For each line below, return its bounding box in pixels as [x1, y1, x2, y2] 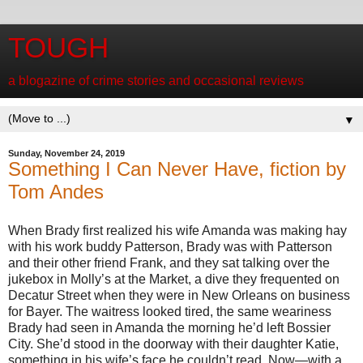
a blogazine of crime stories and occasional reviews [8, 74, 304, 88]
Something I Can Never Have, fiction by [8, 158, 346, 180]
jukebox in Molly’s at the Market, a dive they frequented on [8, 271, 340, 286]
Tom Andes [8, 181, 104, 203]
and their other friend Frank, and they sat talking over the [8, 255, 330, 270]
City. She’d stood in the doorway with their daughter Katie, [8, 336, 339, 351]
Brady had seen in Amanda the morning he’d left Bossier [8, 320, 331, 335]
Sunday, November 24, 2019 [8, 148, 125, 158]
